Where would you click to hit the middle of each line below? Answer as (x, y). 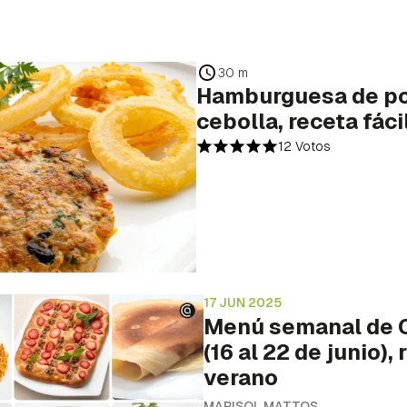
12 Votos (304, 146)
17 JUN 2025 (243, 302)
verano (241, 377)
